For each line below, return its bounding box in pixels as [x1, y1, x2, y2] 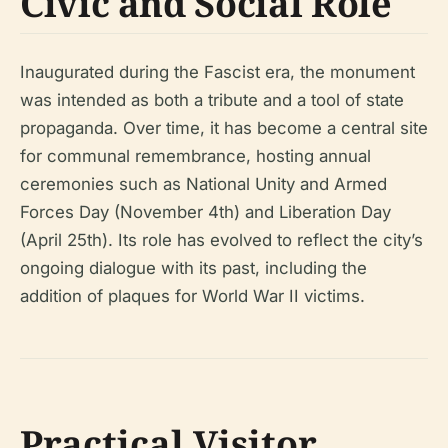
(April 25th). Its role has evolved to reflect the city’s [20, 230, 423, 250]
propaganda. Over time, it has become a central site [20, 118, 428, 138]
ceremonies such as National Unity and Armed [20, 174, 387, 194]
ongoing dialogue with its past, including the [20, 258, 367, 278]
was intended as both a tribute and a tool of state [20, 90, 404, 110]
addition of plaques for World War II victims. [20, 286, 365, 306]
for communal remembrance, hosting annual [20, 146, 371, 166]
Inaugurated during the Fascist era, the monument [20, 62, 415, 82]
